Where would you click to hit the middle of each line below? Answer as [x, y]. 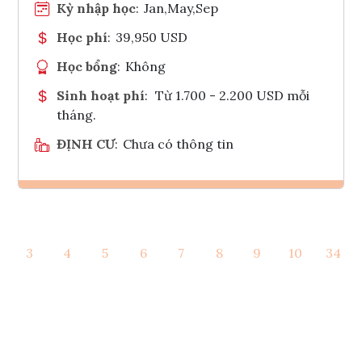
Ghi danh [202, 215]
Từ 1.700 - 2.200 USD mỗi [232, 95]
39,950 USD [152, 37]
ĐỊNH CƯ [86, 143]
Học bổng [87, 66]
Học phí [82, 37]
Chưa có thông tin [179, 143]
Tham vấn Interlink [223, 255]
